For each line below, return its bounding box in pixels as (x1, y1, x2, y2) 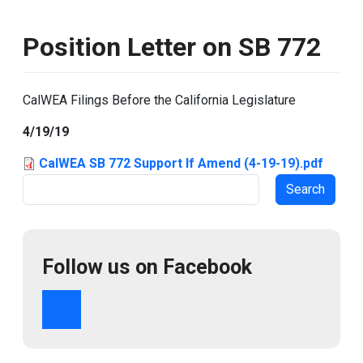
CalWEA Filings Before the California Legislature (23, 92, 296, 108)
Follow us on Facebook (42, 254, 252, 279)
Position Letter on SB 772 (23, 32, 321, 62)
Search (22, 177, 61, 192)
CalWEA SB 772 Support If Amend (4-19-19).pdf (39, 156, 323, 171)
